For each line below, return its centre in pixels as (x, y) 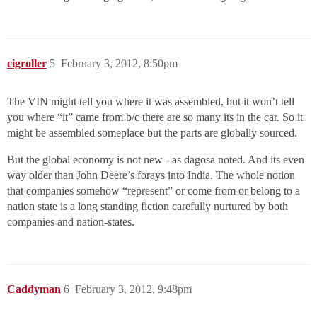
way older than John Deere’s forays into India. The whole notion (151, 175)
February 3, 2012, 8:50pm (119, 63)
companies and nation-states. (71, 222)
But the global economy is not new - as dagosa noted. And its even (156, 160)
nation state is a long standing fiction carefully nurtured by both (148, 206)
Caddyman (34, 289)
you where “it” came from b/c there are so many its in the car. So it (155, 117)
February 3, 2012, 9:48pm (133, 289)
